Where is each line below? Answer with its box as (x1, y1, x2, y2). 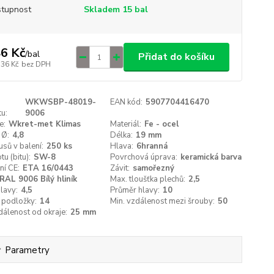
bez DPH (21, 59, 51, 69)
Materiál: (110, 119, 142, 130)
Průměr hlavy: (110, 185, 160, 196)
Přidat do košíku (138, 50, 215, 64)
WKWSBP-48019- (24, 97, 96, 108)
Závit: (110, 163, 130, 174)
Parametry (4, 244, 50, 256)
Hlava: (110, 141, 134, 152)
